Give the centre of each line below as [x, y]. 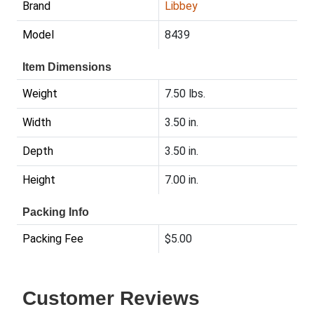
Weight [40, 94]
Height [39, 180]
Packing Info [56, 212]
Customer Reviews [111, 299]
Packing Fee [53, 239]
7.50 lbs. [185, 94]
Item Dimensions [67, 67]
